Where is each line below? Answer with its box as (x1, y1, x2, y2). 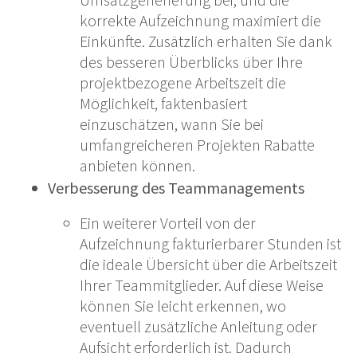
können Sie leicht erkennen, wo (80, 296, 286, 316)
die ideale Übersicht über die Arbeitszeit (80, 254, 337, 275)
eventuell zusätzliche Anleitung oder (80, 316, 317, 337)
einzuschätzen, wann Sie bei (80, 114, 264, 135)
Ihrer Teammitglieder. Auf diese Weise (80, 275, 324, 296)
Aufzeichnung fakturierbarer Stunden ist (80, 233, 341, 254)
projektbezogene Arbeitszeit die (80, 73, 286, 93)
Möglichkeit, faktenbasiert (80, 93, 247, 114)
